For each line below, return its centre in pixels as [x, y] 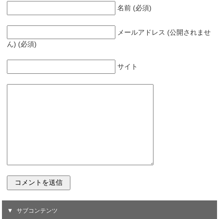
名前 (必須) [135, 8]
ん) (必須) [22, 44]
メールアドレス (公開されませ [164, 33]
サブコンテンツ [37, 210]
